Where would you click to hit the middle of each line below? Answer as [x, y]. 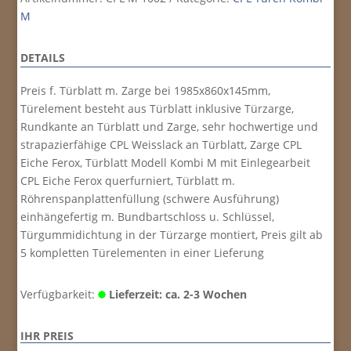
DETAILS [43, 58]
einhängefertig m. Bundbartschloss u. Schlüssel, [148, 217]
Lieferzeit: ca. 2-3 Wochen [178, 295]
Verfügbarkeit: [60, 295]
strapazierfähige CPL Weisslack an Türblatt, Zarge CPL [161, 145]
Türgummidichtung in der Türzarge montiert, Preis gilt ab [172, 235]
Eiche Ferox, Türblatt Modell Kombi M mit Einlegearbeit [166, 163]
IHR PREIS [47, 336]
